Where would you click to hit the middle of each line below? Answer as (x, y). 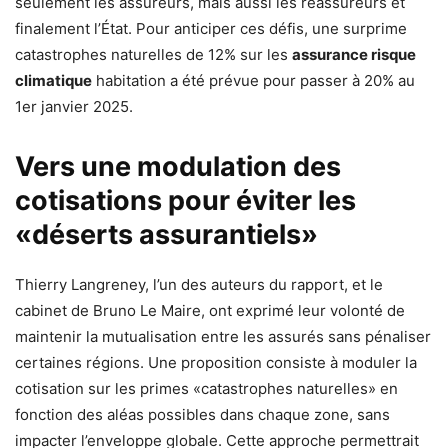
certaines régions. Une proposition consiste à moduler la (216, 362)
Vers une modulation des (178, 166)
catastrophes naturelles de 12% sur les (153, 54)
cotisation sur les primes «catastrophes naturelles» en (206, 388)
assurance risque (354, 54)
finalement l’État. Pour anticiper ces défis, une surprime (211, 28)
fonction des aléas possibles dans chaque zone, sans (202, 414)
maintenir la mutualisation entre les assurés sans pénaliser (223, 336)
